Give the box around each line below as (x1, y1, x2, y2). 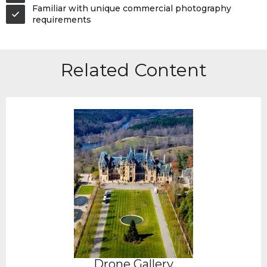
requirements (32, 14, 91, 25)
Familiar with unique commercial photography (32, 2, 231, 14)
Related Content (60, 58, 207, 81)
